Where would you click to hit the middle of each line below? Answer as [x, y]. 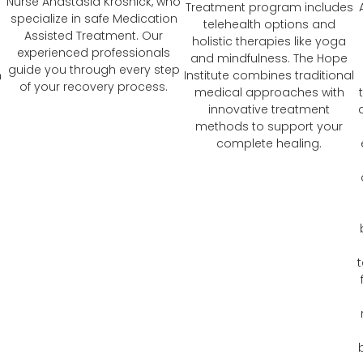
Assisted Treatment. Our [94, 36]
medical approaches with [269, 93]
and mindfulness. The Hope [269, 59]
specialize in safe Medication [94, 19]
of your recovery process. [94, 87]
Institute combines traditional [269, 76]
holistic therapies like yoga [269, 42]
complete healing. [269, 144]
